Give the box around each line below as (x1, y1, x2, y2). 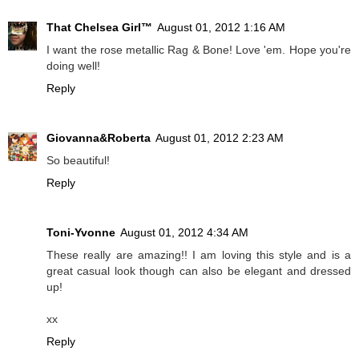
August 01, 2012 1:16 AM (157, 20, 285, 34)
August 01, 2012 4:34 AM (120, 225, 248, 239)
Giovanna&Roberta (46, 131, 151, 144)
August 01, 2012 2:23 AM (155, 131, 284, 144)
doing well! (46, 58, 100, 72)
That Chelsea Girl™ (46, 20, 152, 34)
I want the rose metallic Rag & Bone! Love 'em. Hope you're (46, 42, 351, 56)
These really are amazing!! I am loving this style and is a (46, 248, 351, 261)
